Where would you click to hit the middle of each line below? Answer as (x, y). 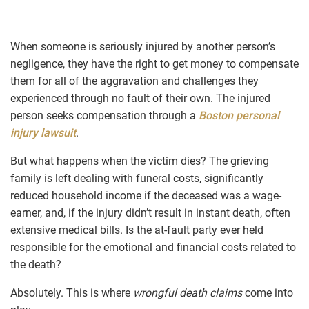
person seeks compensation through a (104, 115)
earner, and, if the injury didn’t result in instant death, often (150, 212)
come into (268, 292)
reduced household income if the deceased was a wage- (146, 195)
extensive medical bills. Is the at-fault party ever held (137, 230)
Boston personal (239, 115)
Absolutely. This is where (72, 292)
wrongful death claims (188, 292)
